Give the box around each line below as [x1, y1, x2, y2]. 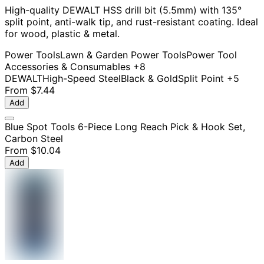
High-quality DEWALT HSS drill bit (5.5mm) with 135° [5, 4, 242, 16]
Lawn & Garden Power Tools [60, 49, 186, 61]
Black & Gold [121, 72, 178, 85]
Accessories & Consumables [5, 61, 130, 73]
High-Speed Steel [42, 72, 121, 85]
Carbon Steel [5, 133, 63, 145]
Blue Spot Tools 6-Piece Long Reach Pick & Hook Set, [5, 121, 245, 133]
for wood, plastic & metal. [5, 28, 120, 40]
